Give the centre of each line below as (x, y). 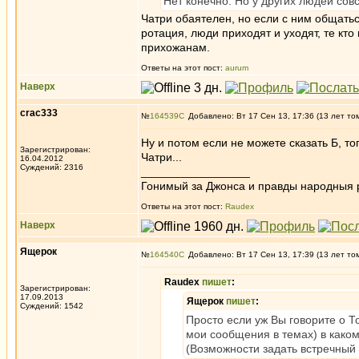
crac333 (39, 113)
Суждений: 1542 (52, 306)
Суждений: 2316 (52, 167)
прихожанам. (175, 47)
